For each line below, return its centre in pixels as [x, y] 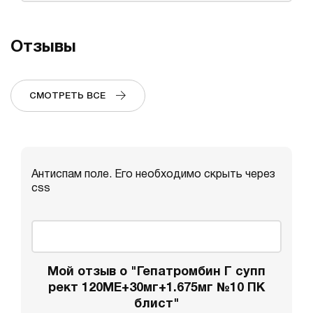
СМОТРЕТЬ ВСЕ [72, 96]
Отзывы [43, 48]
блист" [156, 304]
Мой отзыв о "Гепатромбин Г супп [156, 272]
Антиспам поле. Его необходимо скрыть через [153, 175]
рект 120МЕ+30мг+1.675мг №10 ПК [156, 288]
